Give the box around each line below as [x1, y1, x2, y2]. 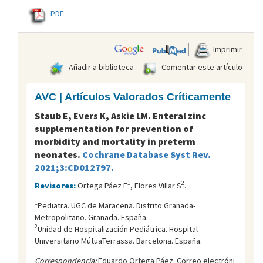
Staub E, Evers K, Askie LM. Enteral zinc [35, 109, 206, 122]
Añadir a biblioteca [67, 61, 134, 72]
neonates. [35, 148, 82, 160]
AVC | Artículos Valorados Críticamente [35, 90, 231, 103]
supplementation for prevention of [35, 122, 193, 134]
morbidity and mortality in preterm [35, 135, 195, 147]
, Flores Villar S [130, 180, 181, 191]
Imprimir [211, 43, 242, 55]
